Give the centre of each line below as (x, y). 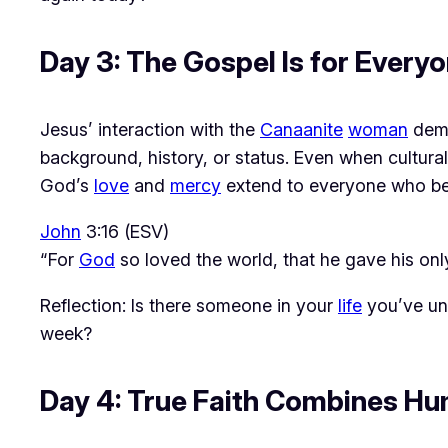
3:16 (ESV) (125, 231)
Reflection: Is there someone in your (189, 305)
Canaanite (301, 129)
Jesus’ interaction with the (150, 129)
